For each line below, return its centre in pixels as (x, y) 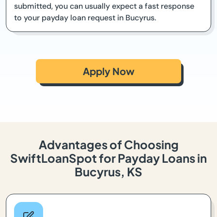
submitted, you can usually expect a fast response (104, 6)
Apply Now (108, 71)
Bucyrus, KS (108, 172)
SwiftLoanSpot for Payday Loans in (108, 158)
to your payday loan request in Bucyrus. (85, 18)
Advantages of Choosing (108, 145)
